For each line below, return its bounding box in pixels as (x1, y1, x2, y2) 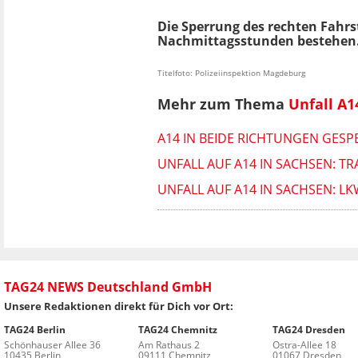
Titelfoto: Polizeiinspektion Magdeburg (157, 67, 305, 78)
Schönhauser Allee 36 (4, 337, 101, 352)
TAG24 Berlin (4, 322, 66, 336)
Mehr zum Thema (157, 94, 288, 114)
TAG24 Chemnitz (137, 322, 217, 336)
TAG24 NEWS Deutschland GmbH (4, 277, 212, 296)
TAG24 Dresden (272, 322, 345, 336)
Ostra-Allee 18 (272, 337, 336, 352)
